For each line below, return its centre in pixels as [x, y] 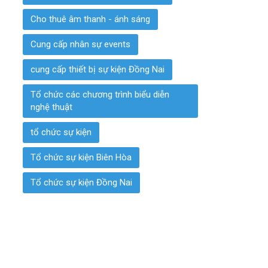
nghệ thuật [51, 107]
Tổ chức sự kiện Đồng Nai [81, 182]
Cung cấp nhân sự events [80, 44]
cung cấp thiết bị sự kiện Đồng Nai [98, 69]
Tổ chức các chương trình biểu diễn [100, 95]
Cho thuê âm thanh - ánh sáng [90, 19]
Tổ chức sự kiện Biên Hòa [81, 157]
